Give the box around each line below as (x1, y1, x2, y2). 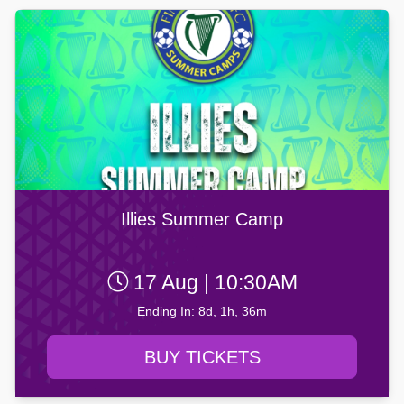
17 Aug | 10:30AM (127, 271, 298, 295)
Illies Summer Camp (121, 209, 283, 230)
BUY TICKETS (143, 347, 261, 368)
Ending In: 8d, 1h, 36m (137, 304, 267, 319)
